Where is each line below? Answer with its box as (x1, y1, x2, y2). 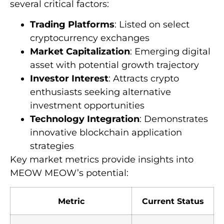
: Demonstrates (139, 113, 208, 124)
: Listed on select (114, 18, 189, 30)
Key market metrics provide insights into (10, 153, 193, 165)
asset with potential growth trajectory (30, 59, 199, 70)
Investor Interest (30, 72, 108, 84)
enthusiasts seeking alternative (30, 86, 171, 97)
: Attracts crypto (108, 72, 179, 84)
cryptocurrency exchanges (30, 32, 149, 43)
